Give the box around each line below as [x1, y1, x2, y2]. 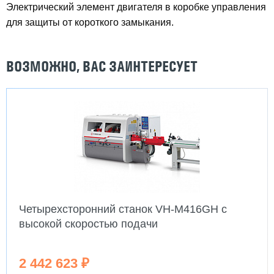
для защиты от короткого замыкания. [6, 17, 174, 28]
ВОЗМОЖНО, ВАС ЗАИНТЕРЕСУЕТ [6, 57, 198, 75]
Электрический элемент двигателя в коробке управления [6, 2, 266, 12]
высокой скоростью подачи [19, 218, 158, 230]
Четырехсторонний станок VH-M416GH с [19, 203, 227, 215]
